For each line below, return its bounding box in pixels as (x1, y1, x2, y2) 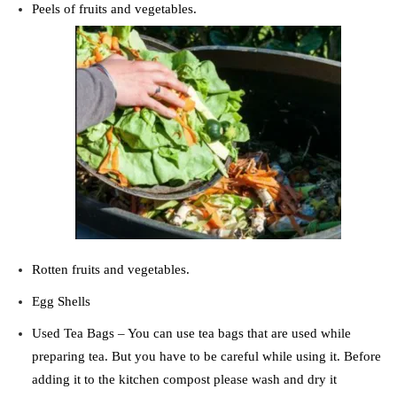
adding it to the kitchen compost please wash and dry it (32, 371, 337, 386)
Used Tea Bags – (32, 325, 128, 340)
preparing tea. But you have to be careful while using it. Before (32, 348, 381, 363)
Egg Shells (32, 293, 90, 308)
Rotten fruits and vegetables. (32, 261, 190, 276)
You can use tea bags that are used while (128, 325, 351, 340)
